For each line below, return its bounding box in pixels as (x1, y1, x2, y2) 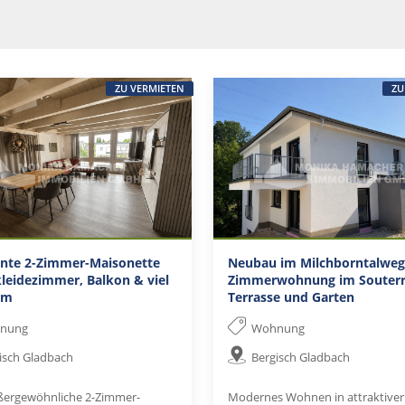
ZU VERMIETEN (115, 81, 185, 95)
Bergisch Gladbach (251, 349, 351, 366)
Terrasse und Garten (228, 287, 354, 306)
